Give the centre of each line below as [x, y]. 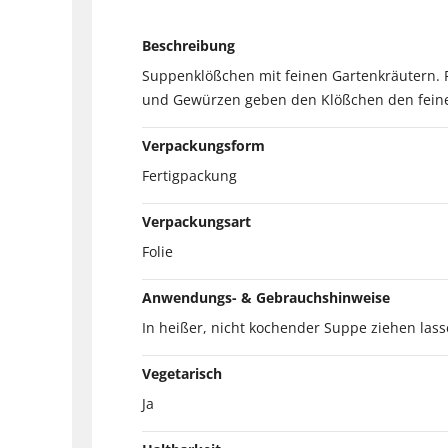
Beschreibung [188, 45]
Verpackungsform [203, 145]
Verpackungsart [196, 221]
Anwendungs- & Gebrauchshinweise [266, 297]
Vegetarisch [182, 373]
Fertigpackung [189, 175]
